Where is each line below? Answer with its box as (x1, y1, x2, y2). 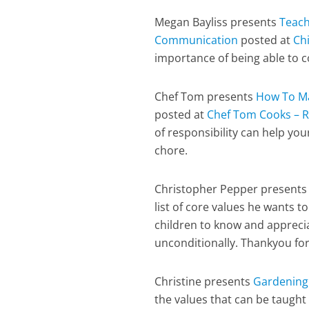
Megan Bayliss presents (154, 14, 280, 30)
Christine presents (154, 274, 254, 289)
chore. (154, 143, 188, 158)
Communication (154, 32, 239, 48)
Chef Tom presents (154, 89, 257, 104)
